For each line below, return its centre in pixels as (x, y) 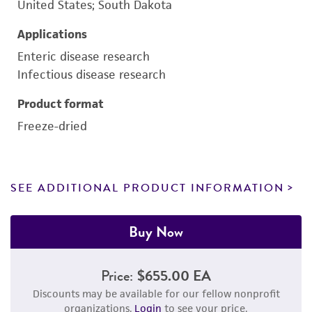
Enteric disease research (84, 56)
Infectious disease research (92, 75)
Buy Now (156, 232)
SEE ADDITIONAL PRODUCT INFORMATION (147, 188)
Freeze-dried (52, 126)
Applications (52, 34)
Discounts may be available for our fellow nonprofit (156, 294)
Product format (61, 104)
